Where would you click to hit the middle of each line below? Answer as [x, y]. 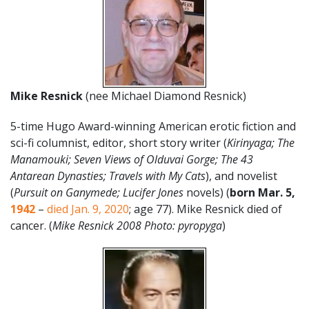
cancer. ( [31, 225]
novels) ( [208, 192]
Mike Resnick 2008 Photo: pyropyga [137, 225]
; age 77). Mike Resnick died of [206, 209]
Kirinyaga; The [261, 142]
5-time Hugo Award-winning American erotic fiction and [153, 126]
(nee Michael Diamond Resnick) [165, 96]
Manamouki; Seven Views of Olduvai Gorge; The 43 [132, 159]
